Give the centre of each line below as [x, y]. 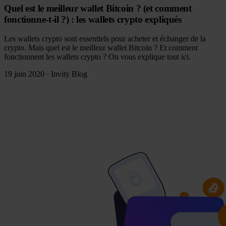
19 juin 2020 [24, 74]
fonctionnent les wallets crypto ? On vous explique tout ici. [97, 57]
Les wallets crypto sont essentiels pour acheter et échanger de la [105, 39]
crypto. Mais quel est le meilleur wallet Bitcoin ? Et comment [101, 48]
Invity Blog [69, 74]
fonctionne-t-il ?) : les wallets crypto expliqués [93, 19]
